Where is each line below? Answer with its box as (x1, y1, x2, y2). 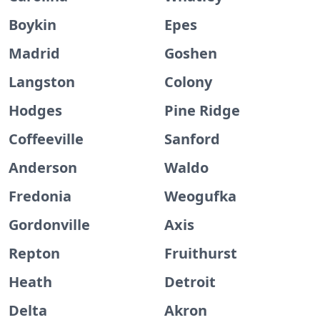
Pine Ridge (164, 101, 240, 120)
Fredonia (9, 186, 71, 206)
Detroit (164, 272, 216, 291)
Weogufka (164, 186, 236, 206)
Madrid (9, 44, 60, 63)
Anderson (9, 158, 77, 177)
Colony (164, 72, 212, 91)
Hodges (9, 101, 62, 120)
